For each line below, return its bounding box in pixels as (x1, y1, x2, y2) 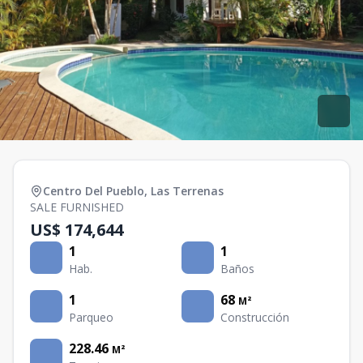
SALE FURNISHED (30, 199, 124, 215)
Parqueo (69, 310, 113, 325)
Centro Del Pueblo (43, 183, 144, 199)
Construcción (220, 310, 289, 325)
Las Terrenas (151, 183, 224, 199)
